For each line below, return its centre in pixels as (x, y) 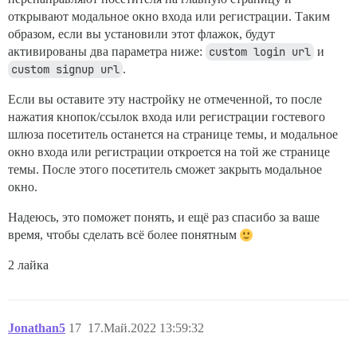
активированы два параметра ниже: (107, 52)
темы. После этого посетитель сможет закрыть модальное (165, 170)
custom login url (260, 52)
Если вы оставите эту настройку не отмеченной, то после (165, 100)
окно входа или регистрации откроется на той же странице (169, 152)
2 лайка (28, 265)
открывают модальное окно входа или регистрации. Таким (169, 17)
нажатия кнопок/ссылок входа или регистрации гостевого (167, 117)
